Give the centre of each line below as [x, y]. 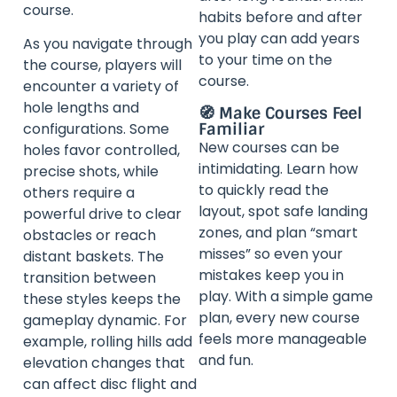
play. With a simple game [286, 296]
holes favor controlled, [101, 151]
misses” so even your [271, 253]
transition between [90, 278]
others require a [79, 193]
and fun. [226, 360]
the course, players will [102, 66]
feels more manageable [283, 339]
